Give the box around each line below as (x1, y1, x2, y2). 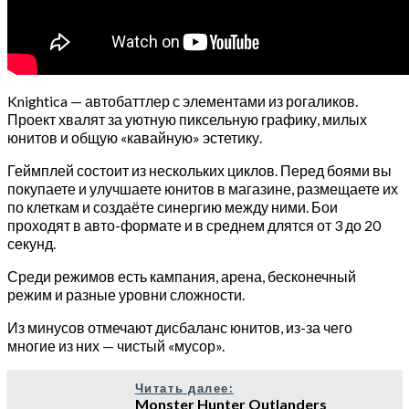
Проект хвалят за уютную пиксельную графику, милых (7, 110, 367, 128)
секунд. (7, 234, 56, 252)
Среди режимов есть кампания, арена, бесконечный (7, 267, 356, 285)
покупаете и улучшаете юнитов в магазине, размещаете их (7, 179, 398, 197)
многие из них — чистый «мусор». (7, 336, 225, 354)
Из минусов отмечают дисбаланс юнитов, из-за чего (7, 318, 352, 336)
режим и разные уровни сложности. (7, 285, 245, 303)
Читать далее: (134, 380, 234, 395)
